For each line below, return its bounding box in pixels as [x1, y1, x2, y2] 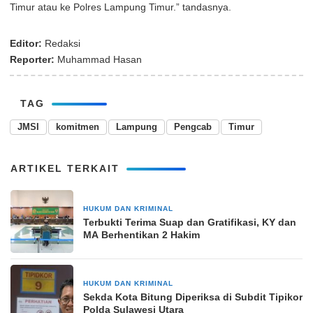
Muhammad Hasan [54, 54, 142, 66]
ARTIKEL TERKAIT [10, 163, 119, 175]
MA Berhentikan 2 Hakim [83, 229, 200, 241]
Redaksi [42, 38, 80, 50]
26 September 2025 [183, 205, 250, 214]
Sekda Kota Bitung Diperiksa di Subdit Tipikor [83, 291, 303, 303]
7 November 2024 [183, 280, 243, 289]
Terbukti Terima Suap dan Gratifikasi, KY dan [83, 217, 296, 228]
